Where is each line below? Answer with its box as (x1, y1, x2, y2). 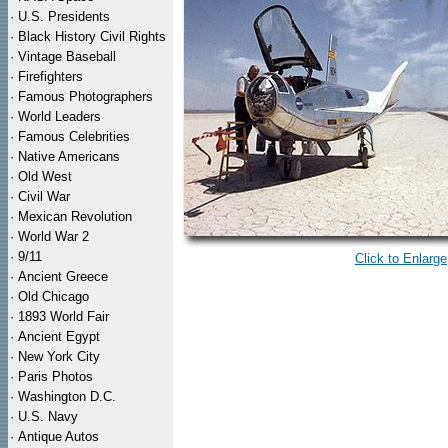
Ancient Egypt (18, 329, 100, 344)
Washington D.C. (18, 389, 116, 404)
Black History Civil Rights (18, 29, 166, 44)
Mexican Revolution (18, 209, 132, 224)
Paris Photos (18, 369, 93, 384)
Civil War (18, 189, 70, 204)
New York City (18, 349, 100, 364)
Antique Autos (18, 429, 99, 444)
